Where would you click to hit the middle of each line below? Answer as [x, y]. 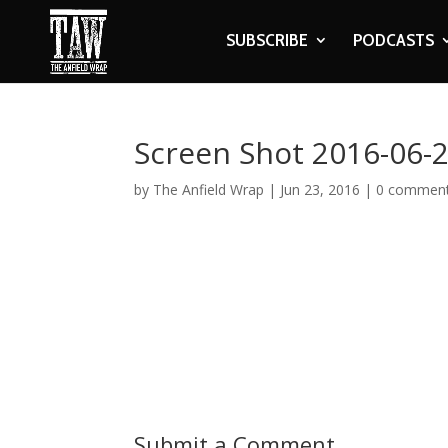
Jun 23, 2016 [320, 189]
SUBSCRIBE [266, 40]
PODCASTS [393, 40]
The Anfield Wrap [209, 189]
